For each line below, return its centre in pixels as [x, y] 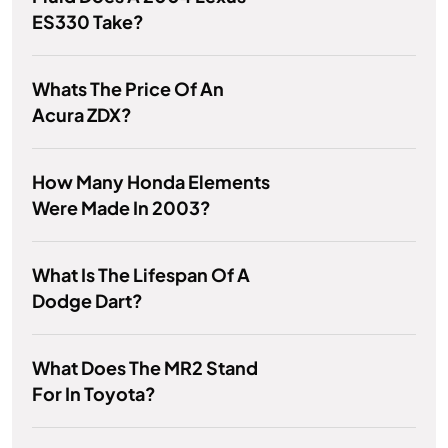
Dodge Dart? [87, 301]
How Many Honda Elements [151, 182]
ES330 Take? [88, 22]
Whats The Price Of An [128, 89]
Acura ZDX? [82, 115]
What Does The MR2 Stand [145, 368]
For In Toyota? [94, 394]
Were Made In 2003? [121, 208]
